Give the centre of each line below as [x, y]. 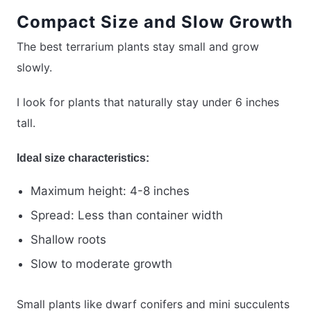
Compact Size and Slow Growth [155, 22]
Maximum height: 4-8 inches [110, 191]
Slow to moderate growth [101, 264]
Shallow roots [68, 240]
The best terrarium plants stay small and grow [138, 47]
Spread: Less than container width [127, 216]
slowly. [34, 68]
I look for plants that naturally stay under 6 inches [148, 102]
